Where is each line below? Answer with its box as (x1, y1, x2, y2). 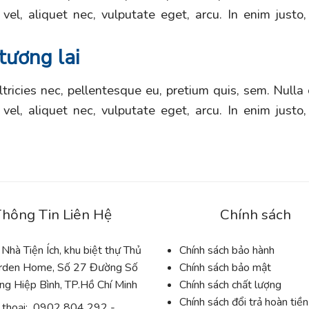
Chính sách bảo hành (179, 243, 275, 259)
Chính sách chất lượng (179, 277, 284, 293)
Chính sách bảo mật (179, 260, 274, 276)
